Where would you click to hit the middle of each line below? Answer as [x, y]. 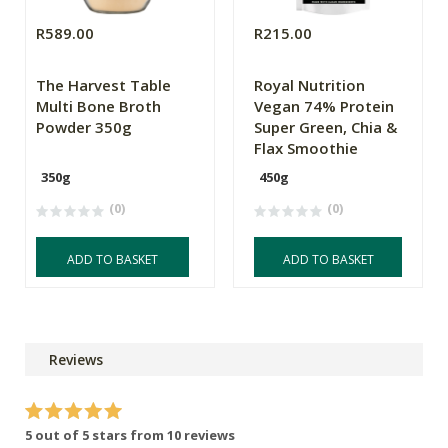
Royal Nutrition [310, 85]
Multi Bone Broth [98, 106]
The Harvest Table [103, 85]
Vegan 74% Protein [324, 106]
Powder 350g [84, 127]
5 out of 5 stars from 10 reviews [130, 435]
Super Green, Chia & [326, 127]
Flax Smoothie [306, 148]
